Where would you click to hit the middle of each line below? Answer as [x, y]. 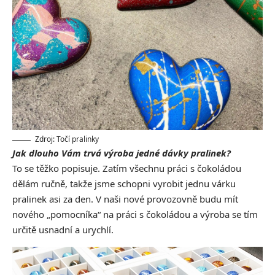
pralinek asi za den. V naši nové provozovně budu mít [125, 199]
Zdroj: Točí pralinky [67, 139]
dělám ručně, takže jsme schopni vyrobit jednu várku [124, 184]
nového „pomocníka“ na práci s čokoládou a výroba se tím [135, 215]
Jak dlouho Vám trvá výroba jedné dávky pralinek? [122, 153]
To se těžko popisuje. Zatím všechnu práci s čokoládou [127, 168]
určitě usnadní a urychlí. [63, 230]
